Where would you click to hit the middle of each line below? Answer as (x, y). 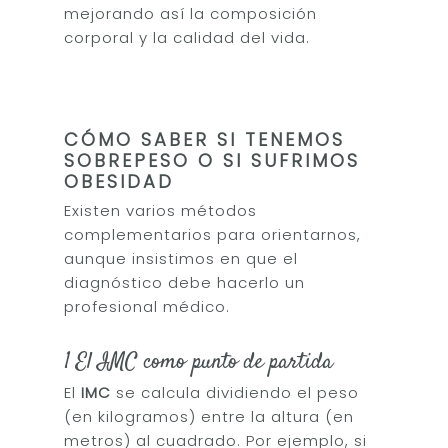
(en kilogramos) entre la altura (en (209, 416)
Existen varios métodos (161, 210)
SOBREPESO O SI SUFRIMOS (212, 160)
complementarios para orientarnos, (213, 234)
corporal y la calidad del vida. (187, 37)
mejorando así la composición (191, 13)
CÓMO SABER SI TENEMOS (205, 139)
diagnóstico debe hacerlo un (185, 282)
